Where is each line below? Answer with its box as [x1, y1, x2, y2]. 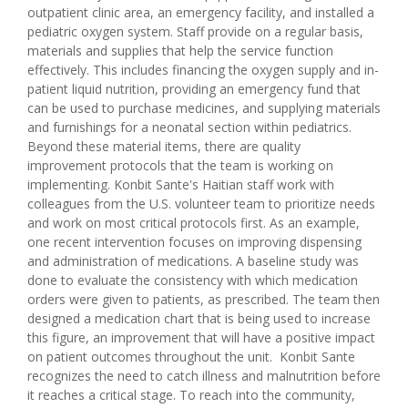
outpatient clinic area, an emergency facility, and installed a [27, 3, 374, 21]
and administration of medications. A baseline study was [27, 251, 359, 270]
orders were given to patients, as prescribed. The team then [27, 290, 380, 308]
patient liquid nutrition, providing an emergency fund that [27, 79, 361, 97]
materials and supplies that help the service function [27, 41, 333, 59]
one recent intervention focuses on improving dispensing [27, 232, 362, 250]
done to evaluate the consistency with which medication [27, 270, 358, 289]
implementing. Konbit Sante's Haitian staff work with [27, 175, 334, 193]
